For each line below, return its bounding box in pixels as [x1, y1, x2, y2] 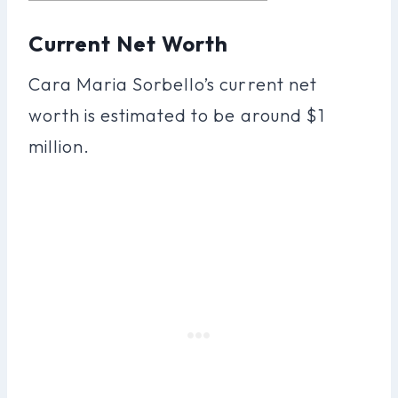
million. [28, 134, 91, 157]
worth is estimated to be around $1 [28, 103, 325, 126]
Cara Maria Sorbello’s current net [28, 72, 317, 95]
